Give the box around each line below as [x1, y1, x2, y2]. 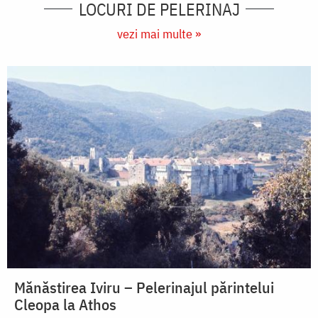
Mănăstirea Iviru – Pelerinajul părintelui [14, 276, 274, 297]
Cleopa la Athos [14, 293, 116, 314]
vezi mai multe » [117, 25, 201, 42]
